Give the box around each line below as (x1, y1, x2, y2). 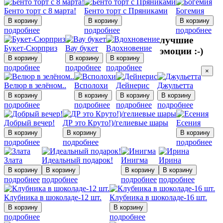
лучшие (160, 34, 193, 45)
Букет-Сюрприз (4, 43, 57, 52)
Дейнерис (116, 81, 149, 90)
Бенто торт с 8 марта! (4, 6, 76, 15)
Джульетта (157, 81, 193, 90)
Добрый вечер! (4, 118, 55, 127)
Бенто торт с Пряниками (84, 6, 168, 15)
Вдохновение (106, 43, 152, 52)
